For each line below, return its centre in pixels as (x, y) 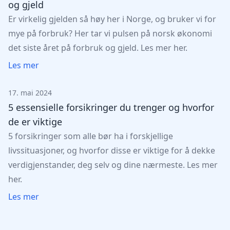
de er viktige (35, 122)
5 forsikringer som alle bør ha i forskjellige (91, 136)
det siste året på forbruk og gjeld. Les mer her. (98, 48)
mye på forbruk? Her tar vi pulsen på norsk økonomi (110, 33)
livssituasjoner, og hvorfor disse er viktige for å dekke (112, 150)
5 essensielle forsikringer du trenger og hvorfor (111, 107)
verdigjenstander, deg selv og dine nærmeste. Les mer (113, 165)
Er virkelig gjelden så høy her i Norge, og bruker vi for (112, 19)
